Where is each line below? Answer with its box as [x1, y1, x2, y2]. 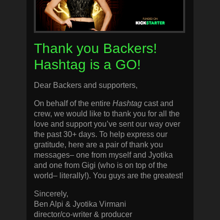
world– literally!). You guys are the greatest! [34, 171, 183, 180]
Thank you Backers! [34, 41, 157, 56]
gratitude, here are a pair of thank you [34, 140, 163, 149]
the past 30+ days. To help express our [34, 130, 167, 138]
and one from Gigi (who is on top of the [34, 161, 167, 169]
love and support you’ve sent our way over [34, 120, 180, 128]
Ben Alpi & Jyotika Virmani [34, 200, 126, 208]
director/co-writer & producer [34, 210, 132, 219]
